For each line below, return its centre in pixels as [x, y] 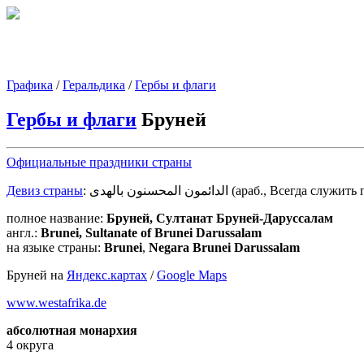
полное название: [55, 218]
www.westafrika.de [56, 302]
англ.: [22, 232]
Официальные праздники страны [99, 162]
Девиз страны [45, 190]
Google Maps [192, 275]
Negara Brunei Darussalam [224, 247]
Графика [30, 85]
